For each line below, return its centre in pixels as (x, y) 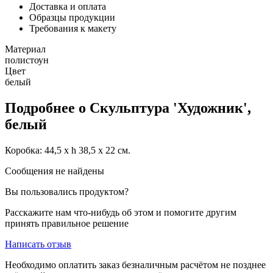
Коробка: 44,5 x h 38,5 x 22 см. (68, 150)
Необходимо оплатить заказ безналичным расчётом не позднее (135, 264)
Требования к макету (73, 28)
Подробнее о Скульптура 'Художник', (128, 108)
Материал (25, 49)
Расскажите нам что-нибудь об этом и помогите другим (121, 212)
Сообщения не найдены (55, 171)
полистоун (27, 60)
